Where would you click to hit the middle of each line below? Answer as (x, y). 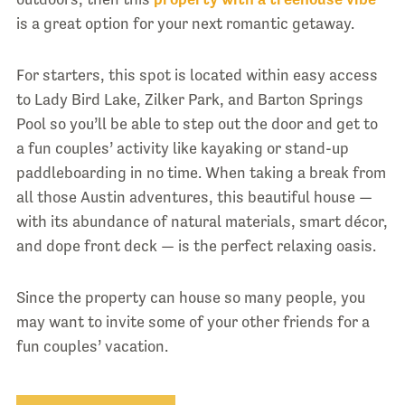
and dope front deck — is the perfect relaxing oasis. (196, 246)
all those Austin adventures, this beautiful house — (194, 198)
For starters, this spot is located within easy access (197, 75)
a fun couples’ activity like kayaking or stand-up (182, 149)
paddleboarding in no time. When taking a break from (201, 173)
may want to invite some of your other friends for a (193, 322)
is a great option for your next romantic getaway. (185, 24)
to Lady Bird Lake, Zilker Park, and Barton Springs (189, 100)
